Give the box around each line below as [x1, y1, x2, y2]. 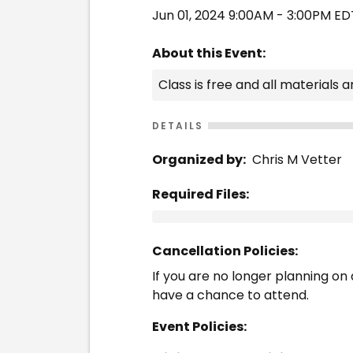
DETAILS [152, 119, 203, 132]
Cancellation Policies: [152, 242, 298, 260]
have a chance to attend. [152, 286, 309, 304]
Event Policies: [152, 318, 247, 336]
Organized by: [152, 150, 246, 169]
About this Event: [152, 44, 266, 62]
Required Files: [152, 185, 249, 203]
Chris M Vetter [252, 150, 342, 169]
